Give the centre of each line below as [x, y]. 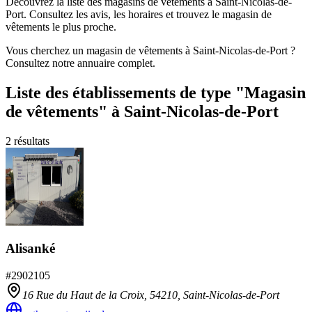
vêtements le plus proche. [61, 26]
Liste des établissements [91, 92]
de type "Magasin [241, 92]
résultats [30, 141]
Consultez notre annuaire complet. [80, 63]
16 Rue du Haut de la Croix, [86, 295]
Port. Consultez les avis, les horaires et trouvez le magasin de [139, 14]
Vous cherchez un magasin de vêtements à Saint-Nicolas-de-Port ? [150, 50]
